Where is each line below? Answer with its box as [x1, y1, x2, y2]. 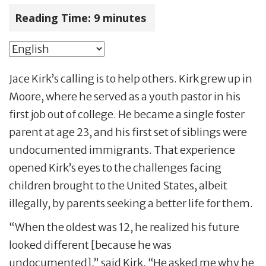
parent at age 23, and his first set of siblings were [9, 125, 247, 140]
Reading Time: [15, 11, 91, 26]
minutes [103, 11, 149, 26]
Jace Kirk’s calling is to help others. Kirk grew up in [9, 72, 252, 86]
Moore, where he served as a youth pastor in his [9, 90, 240, 104]
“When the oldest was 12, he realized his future [9, 220, 239, 235]
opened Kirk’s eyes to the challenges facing [9, 161, 221, 175]
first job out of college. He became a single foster [9, 107, 245, 122]
